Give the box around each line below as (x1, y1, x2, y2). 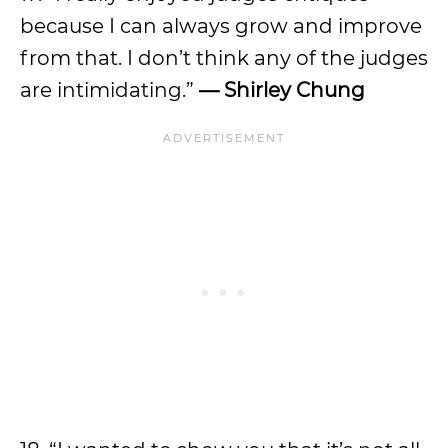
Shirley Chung (224, 78, 365, 102)
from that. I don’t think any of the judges (20, 46, 428, 70)
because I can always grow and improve (20, 14, 422, 38)
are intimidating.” (20, 78, 199, 102)
